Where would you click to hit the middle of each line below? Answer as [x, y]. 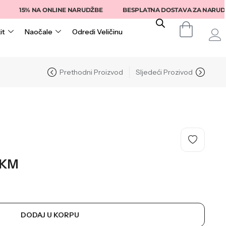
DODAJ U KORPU [50, 215]
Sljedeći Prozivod [164, 72]
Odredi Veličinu [98, 32]
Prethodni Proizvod [92, 72]
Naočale [39, 32]
